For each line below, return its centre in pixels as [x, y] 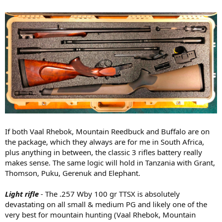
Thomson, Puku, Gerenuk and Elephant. [73, 173]
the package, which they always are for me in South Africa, [105, 142]
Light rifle [22, 194]
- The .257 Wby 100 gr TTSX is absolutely [109, 194]
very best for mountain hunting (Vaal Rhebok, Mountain [100, 215]
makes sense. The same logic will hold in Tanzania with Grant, [110, 163]
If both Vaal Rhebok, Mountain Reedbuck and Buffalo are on [107, 132]
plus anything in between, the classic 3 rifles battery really [104, 152]
